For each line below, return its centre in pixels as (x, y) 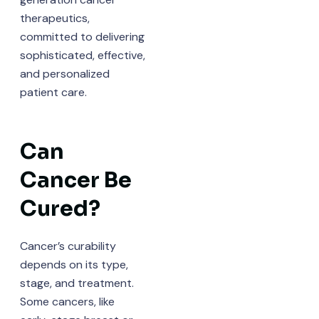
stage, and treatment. (77, 283)
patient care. (53, 92)
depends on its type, (74, 264)
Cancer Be (75, 180)
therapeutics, (54, 18)
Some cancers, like (67, 301)
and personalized (64, 73)
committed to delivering (82, 36)
